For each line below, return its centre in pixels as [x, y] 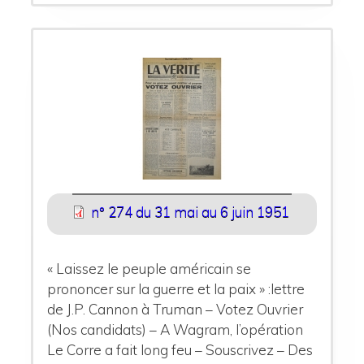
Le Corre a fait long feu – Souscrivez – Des [180, 349]
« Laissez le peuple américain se [149, 268]
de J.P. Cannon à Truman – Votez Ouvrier [175, 309]
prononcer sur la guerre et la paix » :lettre [176, 288]
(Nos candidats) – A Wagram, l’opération [175, 329]
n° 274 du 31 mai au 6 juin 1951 [190, 211]
